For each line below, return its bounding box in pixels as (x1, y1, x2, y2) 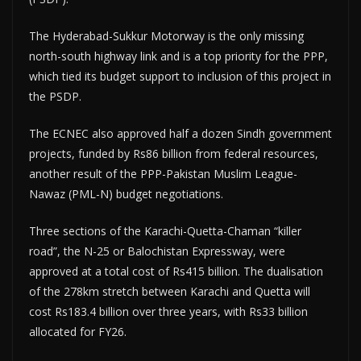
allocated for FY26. (29, 324, 127, 340)
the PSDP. (29, 89, 81, 105)
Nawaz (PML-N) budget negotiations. (29, 186, 223, 202)
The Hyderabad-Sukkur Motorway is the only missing (29, 28, 304, 44)
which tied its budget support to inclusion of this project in (29, 68, 331, 85)
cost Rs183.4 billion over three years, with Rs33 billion (29, 304, 308, 320)
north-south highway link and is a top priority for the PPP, (29, 48, 328, 64)
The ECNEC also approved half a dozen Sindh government (29, 126, 332, 142)
